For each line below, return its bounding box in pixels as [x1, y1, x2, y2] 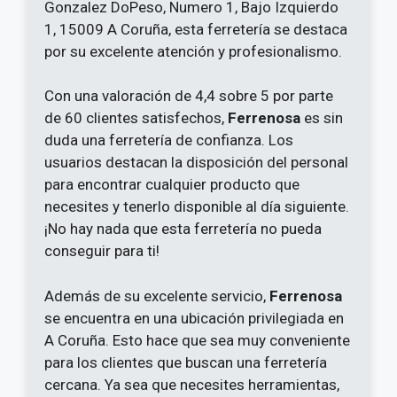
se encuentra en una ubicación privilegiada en [44, 308, 344, 327]
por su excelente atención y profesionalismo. [44, 42, 342, 60]
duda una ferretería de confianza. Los [44, 131, 293, 150]
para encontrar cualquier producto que [44, 175, 300, 194]
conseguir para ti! [44, 242, 160, 261]
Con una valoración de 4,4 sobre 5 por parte [44, 87, 333, 105]
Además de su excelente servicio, [44, 286, 269, 305]
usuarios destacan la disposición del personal [44, 153, 348, 172]
